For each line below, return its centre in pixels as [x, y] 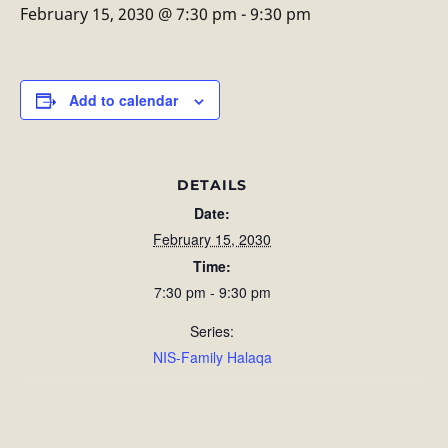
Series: [212, 331]
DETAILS [212, 185]
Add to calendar [123, 100]
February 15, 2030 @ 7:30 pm [128, 14]
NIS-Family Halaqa [212, 357]
